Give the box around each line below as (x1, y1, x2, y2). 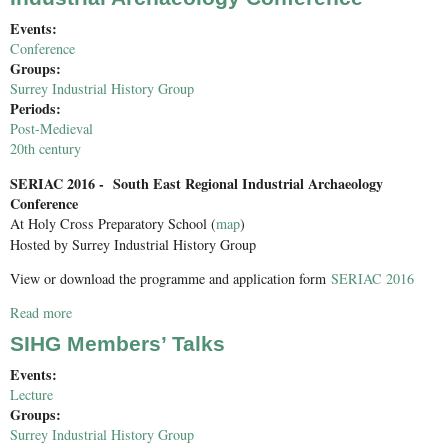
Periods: (10, 98, 66, 120)
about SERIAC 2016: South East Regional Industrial (72, 303, 374, 323)
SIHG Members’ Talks (10, 332, 225, 357)
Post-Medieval (10, 119, 93, 139)
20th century (10, 139, 81, 159)
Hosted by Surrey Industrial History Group (10, 234, 256, 254)
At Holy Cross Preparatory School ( (10, 213, 216, 233)
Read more (10, 303, 72, 323)
